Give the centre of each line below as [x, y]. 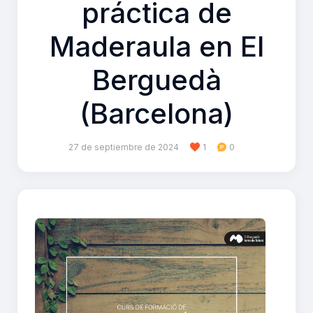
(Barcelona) [156, 114]
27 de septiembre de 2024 [124, 147]
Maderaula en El [156, 47]
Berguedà [156, 80]
